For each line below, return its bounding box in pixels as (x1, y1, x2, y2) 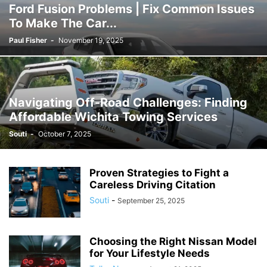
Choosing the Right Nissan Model (89, 235, 257, 247)
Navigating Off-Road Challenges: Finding (9, 95, 247, 110)
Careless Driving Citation (89, 179, 216, 191)
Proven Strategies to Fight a (89, 167, 229, 179)
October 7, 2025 (38, 129, 91, 138)
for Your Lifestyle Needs (89, 247, 210, 259)
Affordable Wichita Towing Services (9, 110, 218, 124)
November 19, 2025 (58, 36, 123, 45)
